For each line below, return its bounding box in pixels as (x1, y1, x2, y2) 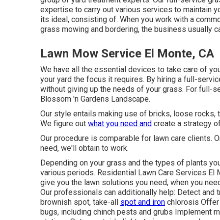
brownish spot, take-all (40, 197, 120, 207)
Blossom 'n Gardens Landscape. (40, 94, 150, 104)
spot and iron (120, 197, 165, 207)
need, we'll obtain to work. (40, 143, 129, 153)
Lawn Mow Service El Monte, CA (40, 47, 214, 60)
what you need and (88, 119, 152, 128)
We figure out (40, 119, 88, 128)
